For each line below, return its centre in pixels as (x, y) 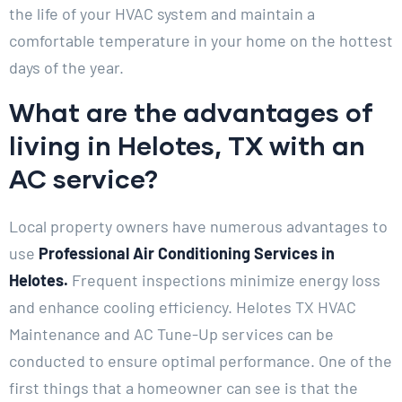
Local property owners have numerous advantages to (198, 227)
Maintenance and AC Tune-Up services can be (171, 334)
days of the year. (66, 68)
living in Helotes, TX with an (187, 145)
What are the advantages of (191, 112)
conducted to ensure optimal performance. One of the (201, 361)
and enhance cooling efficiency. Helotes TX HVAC (183, 307)
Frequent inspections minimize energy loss (224, 280)
